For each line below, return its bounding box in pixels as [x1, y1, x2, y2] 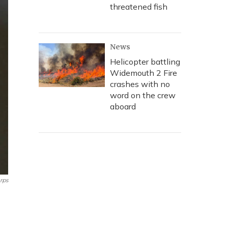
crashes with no [110, 79, 170, 89]
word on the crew [110, 90, 176, 100]
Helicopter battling [110, 56, 180, 67]
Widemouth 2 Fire [110, 68, 177, 78]
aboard [110, 101, 136, 111]
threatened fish [110, 2, 167, 12]
